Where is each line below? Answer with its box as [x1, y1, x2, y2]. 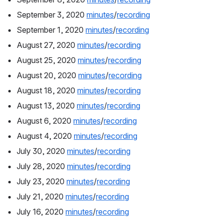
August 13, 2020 [17, 101, 77, 111]
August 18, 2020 [17, 86, 77, 96]
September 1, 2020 [17, 25, 86, 35]
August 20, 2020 [17, 70, 78, 81]
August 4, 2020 [17, 131, 74, 141]
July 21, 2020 [17, 192, 66, 202]
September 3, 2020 [17, 10, 87, 20]
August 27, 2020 [17, 40, 77, 50]
